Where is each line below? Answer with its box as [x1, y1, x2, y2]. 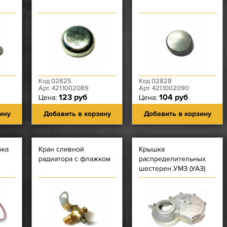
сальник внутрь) [139, 183, 191, 192]
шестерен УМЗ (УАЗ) [139, 164, 205, 173]
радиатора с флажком [39, 155, 110, 163]
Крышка [139, 145, 165, 154]
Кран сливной [39, 145, 84, 154]
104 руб [159, 92, 188, 102]
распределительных [139, 155, 206, 163]
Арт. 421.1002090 [139, 84, 189, 92]
